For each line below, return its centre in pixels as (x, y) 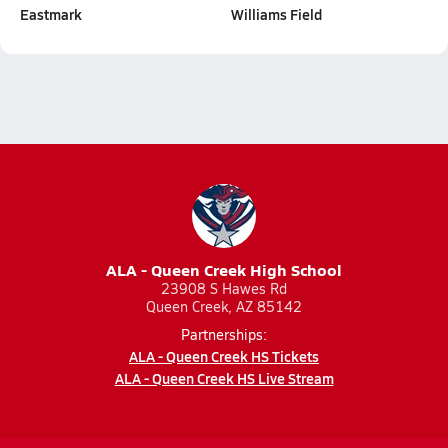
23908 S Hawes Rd (224, 288)
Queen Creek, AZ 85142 (224, 306)
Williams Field (276, 14)
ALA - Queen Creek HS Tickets (224, 356)
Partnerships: (224, 334)
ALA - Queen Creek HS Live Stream (224, 378)
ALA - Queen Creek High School (224, 269)
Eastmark (51, 14)
